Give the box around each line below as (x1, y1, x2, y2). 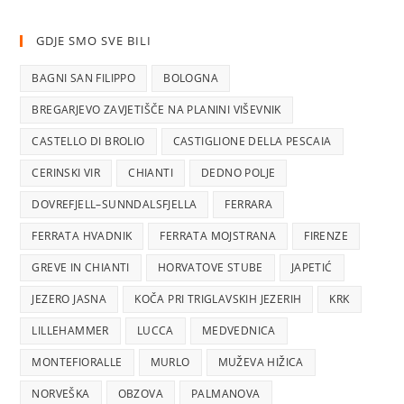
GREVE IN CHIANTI (32, 260, 130, 275)
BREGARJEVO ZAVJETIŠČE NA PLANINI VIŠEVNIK (32, 102, 281, 117)
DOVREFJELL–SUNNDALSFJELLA (32, 197, 197, 212)
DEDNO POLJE (201, 165, 276, 180)
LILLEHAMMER (32, 323, 109, 338)
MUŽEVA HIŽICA (217, 354, 304, 370)
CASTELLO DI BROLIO (32, 133, 145, 149)
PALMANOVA (191, 386, 261, 401)
